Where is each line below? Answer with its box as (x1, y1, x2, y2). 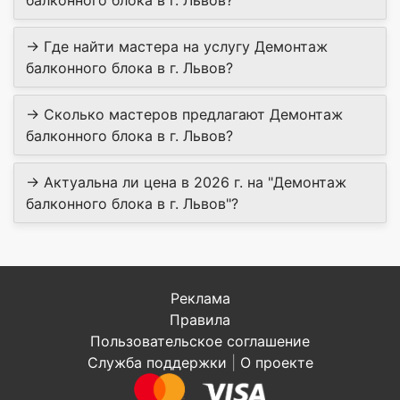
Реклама (170, 289, 230, 308)
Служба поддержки (87, 354, 227, 372)
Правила (170, 311, 230, 329)
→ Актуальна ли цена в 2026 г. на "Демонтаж (26, 173, 346, 192)
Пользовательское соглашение (90, 332, 310, 351)
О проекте (239, 354, 313, 372)
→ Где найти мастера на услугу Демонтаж (26, 37, 328, 56)
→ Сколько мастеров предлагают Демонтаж (26, 105, 343, 124)
